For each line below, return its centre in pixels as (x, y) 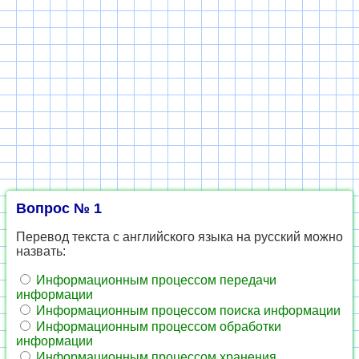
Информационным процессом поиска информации (187, 311)
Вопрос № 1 (59, 208)
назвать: (41, 251)
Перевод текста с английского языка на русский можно (179, 237)
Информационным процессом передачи (155, 280)
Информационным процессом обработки (157, 327)
